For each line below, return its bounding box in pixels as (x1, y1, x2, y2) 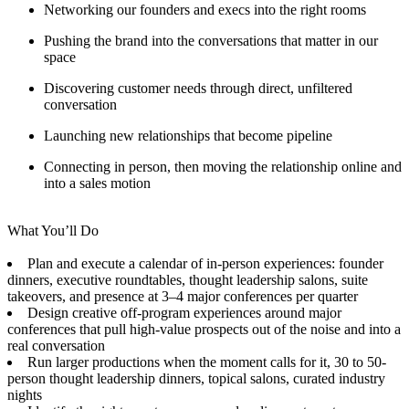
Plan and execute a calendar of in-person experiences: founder (27, 255, 383, 271)
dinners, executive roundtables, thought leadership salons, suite (7, 271, 368, 288)
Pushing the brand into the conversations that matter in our (44, 32, 378, 48)
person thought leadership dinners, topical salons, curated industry (7, 370, 385, 386)
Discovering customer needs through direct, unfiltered (44, 79, 352, 96)
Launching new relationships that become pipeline (44, 127, 332, 143)
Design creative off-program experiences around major (27, 304, 341, 320)
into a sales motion (44, 174, 151, 191)
